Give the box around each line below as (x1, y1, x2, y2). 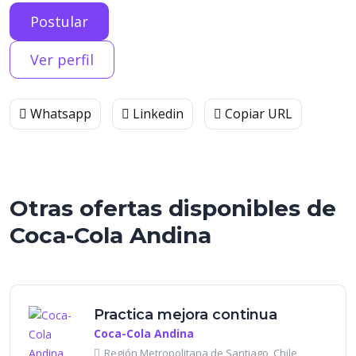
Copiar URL (222, 105, 292, 122)
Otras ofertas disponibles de (10, 195, 336, 222)
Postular (30, 12, 88, 31)
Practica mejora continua (94, 306, 277, 323)
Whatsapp (27, 105, 91, 122)
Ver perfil (30, 50, 94, 69)
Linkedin (130, 105, 184, 122)
